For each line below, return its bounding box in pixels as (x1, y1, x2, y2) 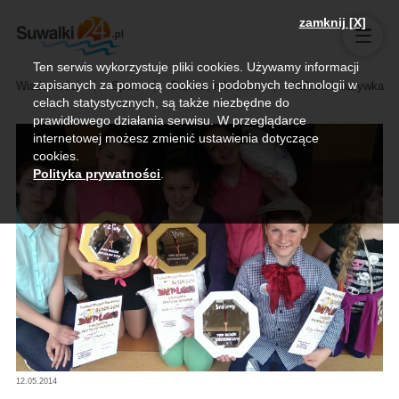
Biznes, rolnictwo (170, 78, 259, 93)
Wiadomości (15, 78, 79, 93)
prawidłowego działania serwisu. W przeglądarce (33, 113, 307, 127)
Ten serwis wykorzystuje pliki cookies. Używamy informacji (33, 60, 360, 74)
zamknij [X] (298, 15, 366, 29)
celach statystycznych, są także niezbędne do (33, 95, 290, 110)
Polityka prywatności (33, 167, 161, 181)
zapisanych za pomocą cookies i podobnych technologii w (33, 77, 358, 92)
